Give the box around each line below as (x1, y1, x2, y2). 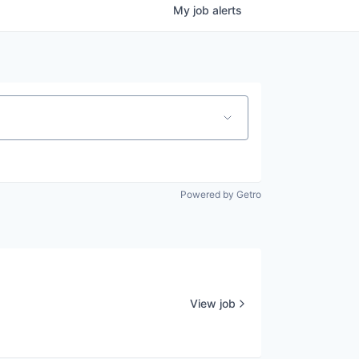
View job (190, 296, 236, 310)
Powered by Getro (180, 188, 261, 200)
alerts (212, 3, 242, 17)
